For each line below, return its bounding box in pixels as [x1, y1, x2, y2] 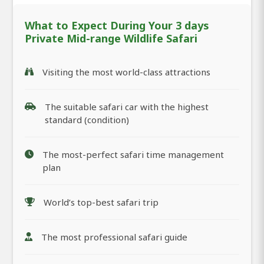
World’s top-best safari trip [44, 196, 159, 209]
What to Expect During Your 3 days [25, 18, 209, 33]
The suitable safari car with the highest [45, 101, 209, 113]
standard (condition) [45, 114, 129, 126]
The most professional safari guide [41, 231, 187, 243]
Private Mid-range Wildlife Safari [25, 31, 197, 46]
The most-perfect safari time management [42, 148, 224, 161]
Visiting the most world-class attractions [42, 66, 210, 78]
